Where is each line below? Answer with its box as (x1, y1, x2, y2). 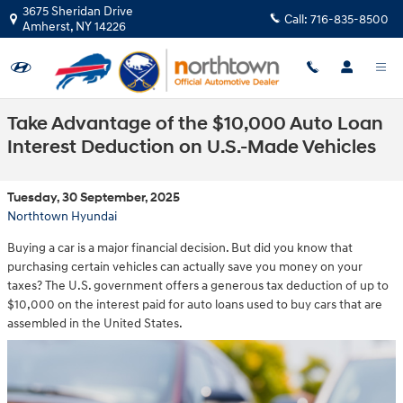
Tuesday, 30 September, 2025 (7, 190, 180, 205)
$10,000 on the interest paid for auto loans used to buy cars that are (7, 297, 382, 312)
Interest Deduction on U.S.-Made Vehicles (7, 136, 376, 159)
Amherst (22, 19, 70, 34)
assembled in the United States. (7, 316, 183, 331)
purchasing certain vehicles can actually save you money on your (7, 259, 363, 274)
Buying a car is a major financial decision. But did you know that (7, 240, 353, 255)
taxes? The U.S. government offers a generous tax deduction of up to (7, 278, 389, 293)
